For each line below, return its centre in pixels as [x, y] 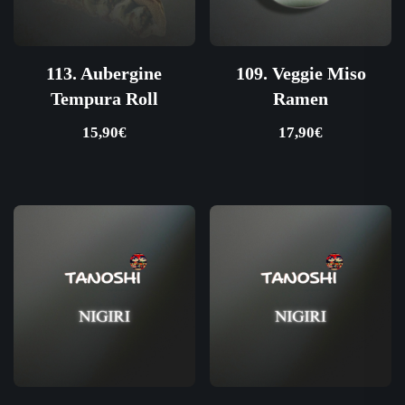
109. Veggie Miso [301, 73]
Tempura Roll [104, 98]
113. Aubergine [104, 73]
